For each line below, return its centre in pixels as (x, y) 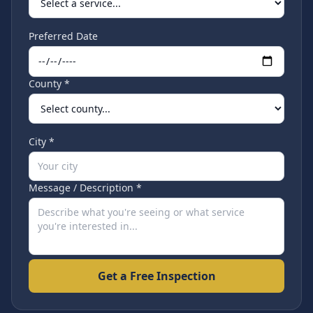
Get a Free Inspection (156, 276)
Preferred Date (63, 36)
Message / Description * (85, 188)
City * (42, 141)
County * (49, 83)
